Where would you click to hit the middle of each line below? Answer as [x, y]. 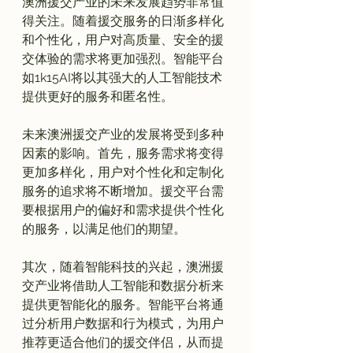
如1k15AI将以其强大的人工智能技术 [122, 77]
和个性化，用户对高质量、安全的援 [123, 39]
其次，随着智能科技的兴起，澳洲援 [123, 266]
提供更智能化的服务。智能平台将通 [123, 304]
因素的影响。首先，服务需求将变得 [123, 153]
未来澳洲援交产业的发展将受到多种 [123, 134]
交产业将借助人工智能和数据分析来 [123, 285]
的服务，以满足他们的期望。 [104, 229]
